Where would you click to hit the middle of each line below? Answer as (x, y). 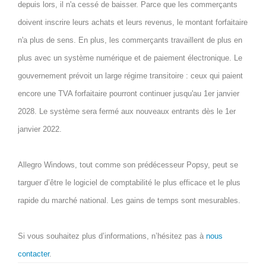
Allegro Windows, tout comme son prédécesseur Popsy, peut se (128, 165)
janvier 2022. (40, 129)
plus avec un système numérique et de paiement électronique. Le (130, 58)
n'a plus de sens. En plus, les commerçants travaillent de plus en (130, 40)
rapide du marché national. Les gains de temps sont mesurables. (129, 200)
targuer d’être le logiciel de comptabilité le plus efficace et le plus (129, 183)
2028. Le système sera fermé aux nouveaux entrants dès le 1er (127, 111)
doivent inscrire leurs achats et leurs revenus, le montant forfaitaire (133, 22)
